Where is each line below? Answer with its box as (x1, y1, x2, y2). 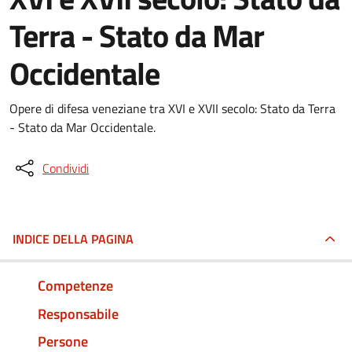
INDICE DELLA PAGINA (13, 229, 134, 248)
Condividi (42, 159, 89, 178)
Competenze (38, 274, 113, 296)
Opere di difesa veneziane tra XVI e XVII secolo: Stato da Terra (9, 99, 335, 118)
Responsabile (38, 302, 119, 324)
